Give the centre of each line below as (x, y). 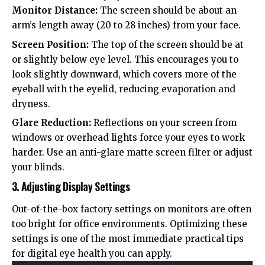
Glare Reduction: (51, 123)
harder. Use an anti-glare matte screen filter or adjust (132, 153)
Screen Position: (50, 44)
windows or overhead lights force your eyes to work (128, 138)
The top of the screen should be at (166, 44)
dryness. (31, 104)
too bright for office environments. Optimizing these (130, 224)
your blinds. (38, 167)
